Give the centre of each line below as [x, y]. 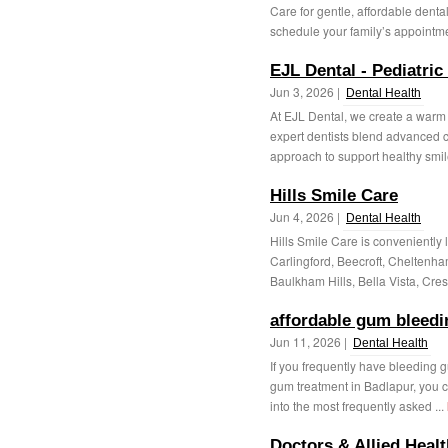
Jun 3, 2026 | [306, 91]
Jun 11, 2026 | [310, 341]
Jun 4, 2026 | [306, 216]
